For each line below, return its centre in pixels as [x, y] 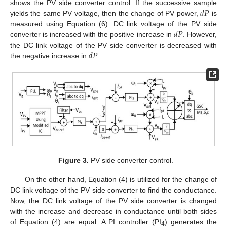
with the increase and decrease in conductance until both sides [113, 212]
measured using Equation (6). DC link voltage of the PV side [113, 24]
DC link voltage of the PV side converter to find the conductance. [113, 190]
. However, [200, 35]
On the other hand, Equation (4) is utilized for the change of [121, 180]
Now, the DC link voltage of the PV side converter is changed [113, 201]
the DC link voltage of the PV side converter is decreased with [113, 45]
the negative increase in [49, 56]
